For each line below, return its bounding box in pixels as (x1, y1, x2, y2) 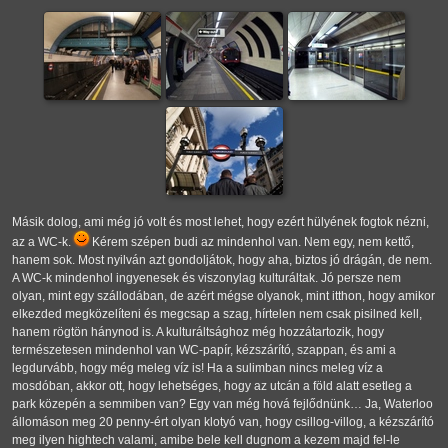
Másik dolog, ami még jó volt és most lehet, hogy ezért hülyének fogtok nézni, (12, 215, 429, 230)
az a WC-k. (12, 235, 74, 250)
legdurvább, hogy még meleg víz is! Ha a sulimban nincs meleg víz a (12, 361, 383, 376)
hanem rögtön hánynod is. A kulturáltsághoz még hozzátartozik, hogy (12, 325, 384, 340)
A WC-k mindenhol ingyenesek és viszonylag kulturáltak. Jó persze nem (12, 271, 401, 286)
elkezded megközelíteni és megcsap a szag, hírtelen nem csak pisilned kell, (12, 307, 422, 322)
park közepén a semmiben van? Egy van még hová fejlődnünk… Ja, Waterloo (12, 397, 433, 412)
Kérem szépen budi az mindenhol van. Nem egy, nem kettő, (89, 235, 414, 250)
